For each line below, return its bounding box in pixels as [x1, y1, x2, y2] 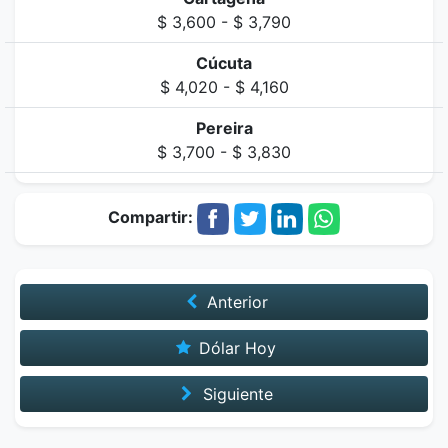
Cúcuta [196, 53, 252, 73]
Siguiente [197, 384, 273, 404]
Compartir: [108, 207, 197, 228]
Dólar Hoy [194, 338, 277, 358]
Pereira [195, 118, 253, 138]
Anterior [202, 292, 269, 312]
